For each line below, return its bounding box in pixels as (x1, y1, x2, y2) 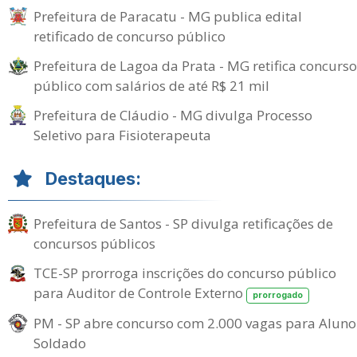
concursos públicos (33, 234, 155, 253)
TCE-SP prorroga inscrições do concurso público (33, 264, 336, 282)
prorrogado (252, 290, 303, 300)
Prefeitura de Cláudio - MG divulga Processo (33, 106, 312, 124)
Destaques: (45, 168, 141, 189)
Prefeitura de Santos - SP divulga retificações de (33, 214, 333, 233)
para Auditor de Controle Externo (33, 284, 246, 302)
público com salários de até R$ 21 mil (33, 76, 269, 95)
